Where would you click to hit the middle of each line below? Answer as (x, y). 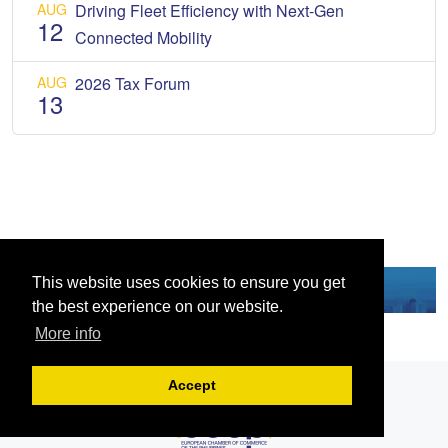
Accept (192, 385)
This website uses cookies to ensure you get (188, 283)
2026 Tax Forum (132, 84)
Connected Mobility (143, 38)
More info (68, 334)
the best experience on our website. (157, 307)
